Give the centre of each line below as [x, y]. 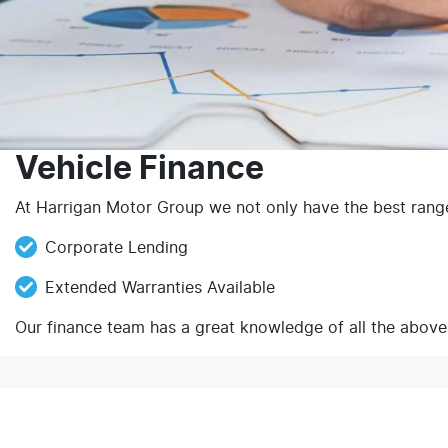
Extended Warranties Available [160, 288]
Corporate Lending [116, 248]
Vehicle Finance [139, 169]
